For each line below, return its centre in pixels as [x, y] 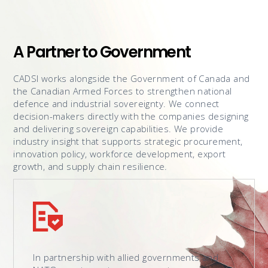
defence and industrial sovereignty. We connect [116, 104]
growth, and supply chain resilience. [90, 167]
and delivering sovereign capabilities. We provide [118, 129]
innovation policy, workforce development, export [120, 154]
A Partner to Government [102, 52]
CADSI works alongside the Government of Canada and [132, 79]
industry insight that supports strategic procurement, [128, 141]
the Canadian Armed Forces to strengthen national [123, 91]
